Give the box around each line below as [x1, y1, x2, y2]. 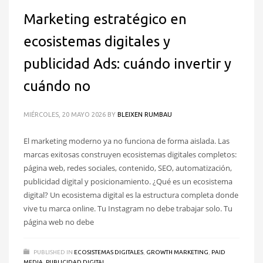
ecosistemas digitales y [23, 33, 170, 50]
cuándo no [23, 78, 90, 95]
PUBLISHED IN [33, 249, 73, 256]
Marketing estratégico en [23, 11, 187, 28]
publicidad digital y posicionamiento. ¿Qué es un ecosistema [23, 176, 232, 187]
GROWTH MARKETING [146, 249, 208, 256]
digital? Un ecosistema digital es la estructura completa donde [23, 190, 238, 201]
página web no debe [23, 217, 94, 228]
